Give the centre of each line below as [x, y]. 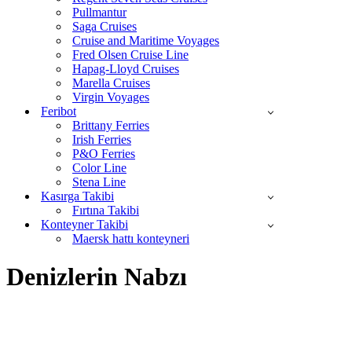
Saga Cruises [104, 26]
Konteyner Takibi [84, 224]
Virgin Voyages [111, 97]
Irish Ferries [102, 139]
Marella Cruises [111, 83]
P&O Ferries [104, 154]
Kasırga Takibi [77, 196]
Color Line [99, 168]
